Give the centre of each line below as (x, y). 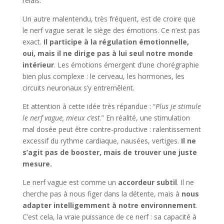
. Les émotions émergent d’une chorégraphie (126, 64)
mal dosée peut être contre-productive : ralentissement (111, 129)
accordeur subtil (147, 182)
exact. (33, 41)
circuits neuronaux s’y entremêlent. (78, 87)
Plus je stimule (178, 106)
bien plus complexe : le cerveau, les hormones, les (103, 76)
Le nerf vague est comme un (70, 182)
